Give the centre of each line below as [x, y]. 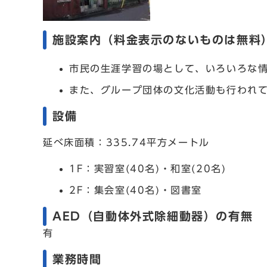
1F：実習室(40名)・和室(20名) [148, 169]
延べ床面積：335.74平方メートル [126, 142]
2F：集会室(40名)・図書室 [136, 190]
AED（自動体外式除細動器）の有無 [153, 216]
